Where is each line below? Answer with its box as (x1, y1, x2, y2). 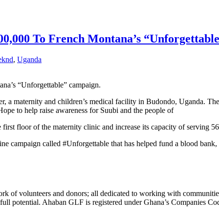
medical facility (89, 97, 136, 106)
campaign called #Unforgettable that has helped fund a (9, 139, 180, 148)
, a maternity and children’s (4, 97, 89, 106)
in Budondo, (136, 97, 179, 106)
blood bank (180, 139, 215, 148)
